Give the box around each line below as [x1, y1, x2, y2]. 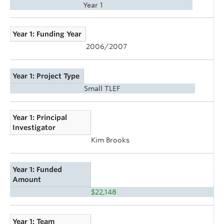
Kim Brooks [91, 136, 129, 144]
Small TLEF [84, 84, 120, 92]
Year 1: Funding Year [12, 30, 82, 38]
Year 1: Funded [12, 165, 62, 173]
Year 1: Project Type [12, 71, 80, 80]
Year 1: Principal [12, 113, 67, 122]
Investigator [12, 123, 56, 132]
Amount [12, 175, 41, 183]
